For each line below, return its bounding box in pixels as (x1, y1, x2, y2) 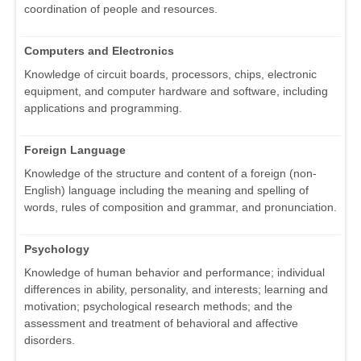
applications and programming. (24, 102, 182, 115)
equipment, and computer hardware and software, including (24, 85, 328, 98)
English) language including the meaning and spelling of (24, 184, 309, 197)
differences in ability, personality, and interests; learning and (24, 283, 328, 297)
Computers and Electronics (24, 44, 174, 58)
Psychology (24, 243, 89, 256)
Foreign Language (24, 143, 126, 157)
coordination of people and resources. (24, 2, 218, 16)
